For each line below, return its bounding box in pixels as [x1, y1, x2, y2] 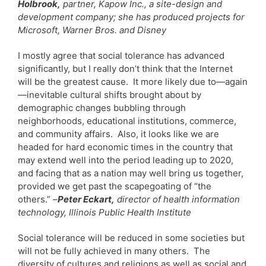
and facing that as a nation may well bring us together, [18, 167, 243, 179]
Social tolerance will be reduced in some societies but [18, 232, 245, 243]
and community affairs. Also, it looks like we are [18, 128, 219, 140]
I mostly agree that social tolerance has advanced [18, 49, 224, 61]
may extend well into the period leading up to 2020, [18, 154, 233, 166]
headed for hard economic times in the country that [18, 141, 233, 153]
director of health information [115, 193, 240, 205]
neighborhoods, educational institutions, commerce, [18, 115, 236, 126]
